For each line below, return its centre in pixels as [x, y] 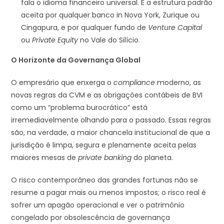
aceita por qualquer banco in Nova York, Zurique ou [110, 15]
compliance [134, 82]
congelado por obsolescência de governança [91, 217]
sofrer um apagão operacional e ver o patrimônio [98, 205]
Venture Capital [175, 27]
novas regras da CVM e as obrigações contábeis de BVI [107, 95]
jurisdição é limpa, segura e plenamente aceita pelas [104, 145]
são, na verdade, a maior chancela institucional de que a [111, 132]
